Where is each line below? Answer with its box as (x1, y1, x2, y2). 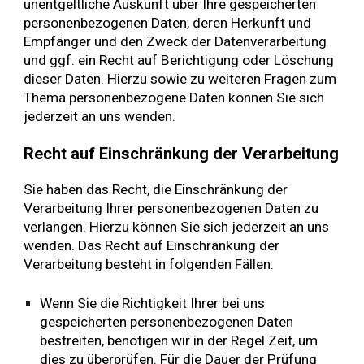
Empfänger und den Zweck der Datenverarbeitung (24, 33, 327, 50)
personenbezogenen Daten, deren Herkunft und (24, 15, 312, 32)
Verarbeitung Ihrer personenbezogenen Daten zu (24, 200, 319, 217)
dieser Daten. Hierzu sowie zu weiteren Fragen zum (24, 71, 337, 88)
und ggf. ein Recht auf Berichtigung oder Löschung (24, 52, 335, 69)
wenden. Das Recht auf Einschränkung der (24, 237, 280, 254)
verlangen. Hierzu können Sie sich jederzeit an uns (24, 219, 330, 236)
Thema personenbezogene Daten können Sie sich (24, 89, 325, 106)
